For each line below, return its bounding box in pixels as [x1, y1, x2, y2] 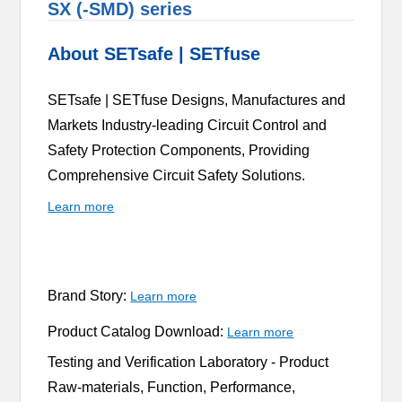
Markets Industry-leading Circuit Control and [48, 117, 328, 133]
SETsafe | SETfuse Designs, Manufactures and [48, 92, 346, 108]
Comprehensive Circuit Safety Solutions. [48, 167, 310, 183]
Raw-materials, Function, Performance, [48, 379, 296, 395]
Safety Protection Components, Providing [48, 142, 310, 158]
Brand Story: [48, 287, 131, 303]
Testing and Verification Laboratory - [48, 354, 280, 370]
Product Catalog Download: [48, 323, 228, 339]
